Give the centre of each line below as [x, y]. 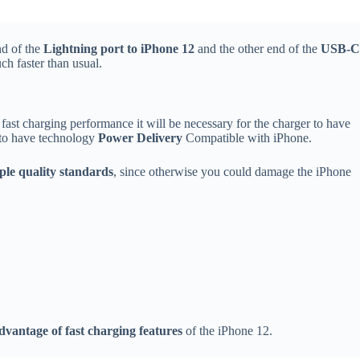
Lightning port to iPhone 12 [119, 49]
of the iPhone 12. [227, 331]
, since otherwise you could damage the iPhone [232, 172]
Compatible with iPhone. [247, 138]
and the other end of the [258, 49]
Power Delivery [140, 138]
